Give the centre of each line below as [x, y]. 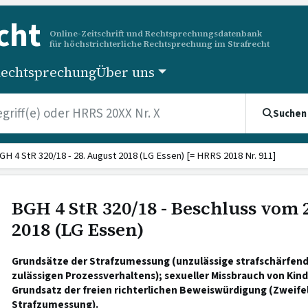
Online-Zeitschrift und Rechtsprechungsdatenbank [156, 33]
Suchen [290, 113]
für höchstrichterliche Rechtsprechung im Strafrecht [159, 43]
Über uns [126, 72]
